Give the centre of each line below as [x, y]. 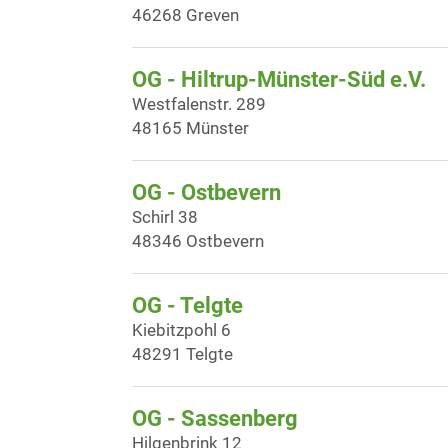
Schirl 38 [165, 217]
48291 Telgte [182, 354]
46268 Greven [185, 15]
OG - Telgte [187, 305]
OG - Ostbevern [206, 192]
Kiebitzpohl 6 [181, 330]
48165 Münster [190, 128]
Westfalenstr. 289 [199, 104]
